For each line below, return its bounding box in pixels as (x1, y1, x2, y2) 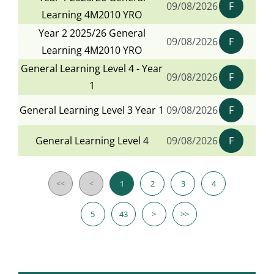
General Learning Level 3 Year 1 (20, 103, 165, 117)
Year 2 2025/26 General (38, 26, 146, 40)
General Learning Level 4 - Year (21, 62, 163, 76)
